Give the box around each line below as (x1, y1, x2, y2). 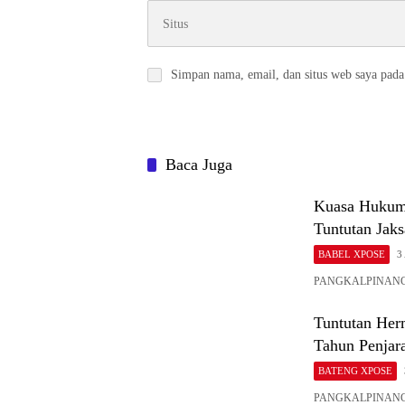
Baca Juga (165, 141, 232, 159)
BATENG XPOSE (318, 351, 392, 362)
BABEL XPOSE (318, 234, 385, 245)
